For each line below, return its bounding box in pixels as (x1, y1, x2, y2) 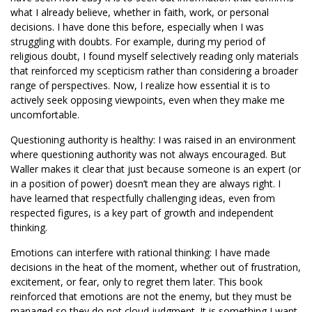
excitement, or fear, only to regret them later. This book (10, 275, 263, 288)
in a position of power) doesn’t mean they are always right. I (10, 177, 281, 190)
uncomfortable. (10, 108, 79, 121)
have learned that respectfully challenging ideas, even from (10, 192, 275, 205)
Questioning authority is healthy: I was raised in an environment (10, 133, 296, 146)
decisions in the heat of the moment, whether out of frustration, (10, 260, 301, 274)
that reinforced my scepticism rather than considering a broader (10, 64, 298, 77)
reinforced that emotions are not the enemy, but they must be (10, 290, 292, 303)
